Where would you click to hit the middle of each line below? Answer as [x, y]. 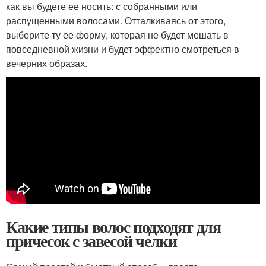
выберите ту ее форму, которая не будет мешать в [117, 35]
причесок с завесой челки [91, 241]
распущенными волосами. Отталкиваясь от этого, [116, 20]
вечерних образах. [47, 63]
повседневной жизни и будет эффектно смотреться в [123, 49]
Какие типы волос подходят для [113, 227]
